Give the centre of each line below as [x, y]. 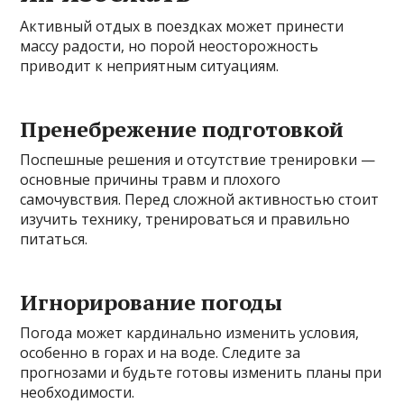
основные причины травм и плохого [151, 180]
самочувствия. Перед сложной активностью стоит [200, 200]
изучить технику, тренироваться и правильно [185, 220]
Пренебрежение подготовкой [182, 129]
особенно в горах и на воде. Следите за [161, 353]
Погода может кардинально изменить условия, [190, 333]
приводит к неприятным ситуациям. [150, 66]
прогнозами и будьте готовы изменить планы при [201, 373]
